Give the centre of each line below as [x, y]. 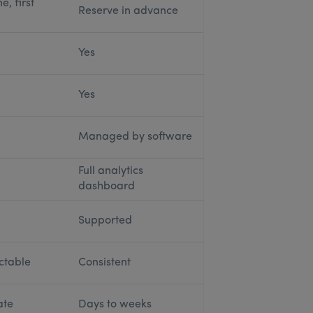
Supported [105, 221]
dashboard [106, 187]
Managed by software [135, 137]
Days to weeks [115, 305]
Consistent [104, 263]
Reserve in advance [128, 11]
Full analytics [110, 171]
